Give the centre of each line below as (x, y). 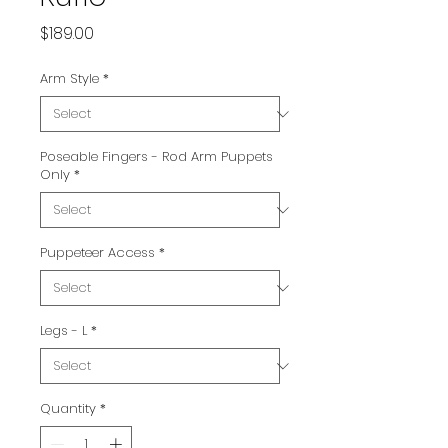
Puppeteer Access (97, 253)
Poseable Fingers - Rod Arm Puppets (156, 157)
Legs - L (63, 331)
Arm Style (69, 79)
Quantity (68, 409)
